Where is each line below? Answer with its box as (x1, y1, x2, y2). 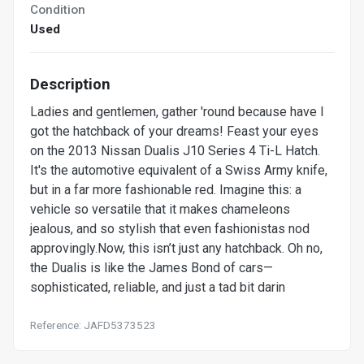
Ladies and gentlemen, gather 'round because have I (30, 103, 324, 119)
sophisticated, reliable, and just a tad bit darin (30, 279, 285, 295)
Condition (30, 2, 85, 17)
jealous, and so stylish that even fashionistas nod (30, 220, 310, 236)
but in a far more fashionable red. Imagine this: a (30, 181, 301, 197)
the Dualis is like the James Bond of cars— (30, 259, 273, 275)
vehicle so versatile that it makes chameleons (30, 201, 290, 217)
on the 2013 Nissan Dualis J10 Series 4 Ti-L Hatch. (30, 142, 320, 158)
